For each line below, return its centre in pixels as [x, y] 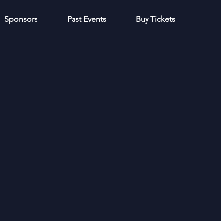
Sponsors [21, 19]
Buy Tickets [155, 19]
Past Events [87, 19]
